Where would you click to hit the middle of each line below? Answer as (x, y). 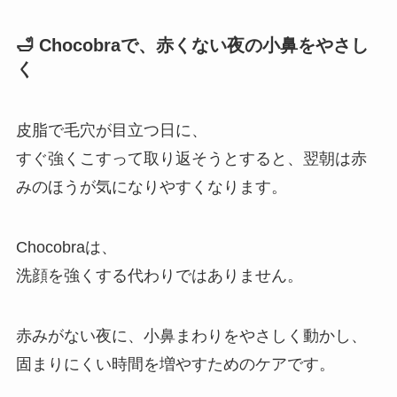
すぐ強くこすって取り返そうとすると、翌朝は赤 (191, 159)
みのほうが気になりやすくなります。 (151, 187)
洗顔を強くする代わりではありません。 (159, 275)
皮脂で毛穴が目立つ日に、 (111, 131)
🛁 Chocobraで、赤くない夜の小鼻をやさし (192, 45)
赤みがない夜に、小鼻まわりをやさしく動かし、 (191, 335)
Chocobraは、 (66, 247)
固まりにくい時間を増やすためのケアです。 (175, 364)
